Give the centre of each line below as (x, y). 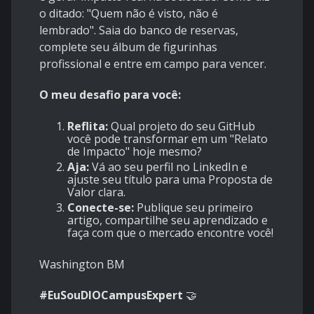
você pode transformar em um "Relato (168, 139)
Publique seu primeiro (193, 208)
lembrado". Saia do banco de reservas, (139, 30)
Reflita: (88, 127)
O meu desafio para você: (110, 95)
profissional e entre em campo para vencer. (153, 64)
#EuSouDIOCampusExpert (111, 295)
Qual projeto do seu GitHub (182, 127)
